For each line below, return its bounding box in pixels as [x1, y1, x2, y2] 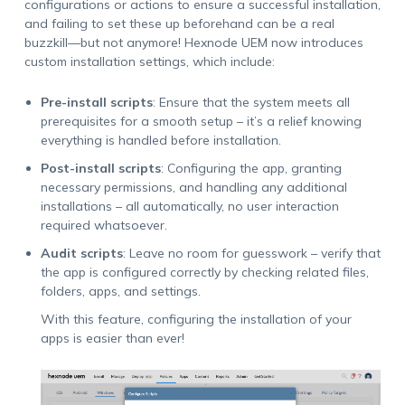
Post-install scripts [40, 160, 161, 176]
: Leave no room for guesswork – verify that [122, 245, 381, 261]
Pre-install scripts [40, 94, 153, 110]
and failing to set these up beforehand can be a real [24, 15, 334, 32]
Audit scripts [40, 245, 123, 261]
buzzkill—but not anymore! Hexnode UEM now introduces [24, 34, 363, 51]
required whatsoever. [40, 217, 167, 233]
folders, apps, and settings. [40, 283, 201, 299]
